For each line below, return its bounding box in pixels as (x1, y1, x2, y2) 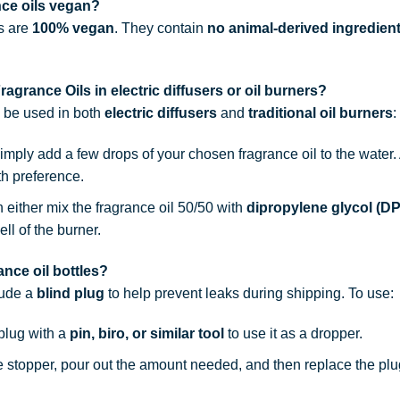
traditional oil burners (247, 105, 393, 121)
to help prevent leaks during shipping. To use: (104, 285, 394, 301)
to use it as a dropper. (223, 326, 362, 342)
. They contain (113, 20, 207, 36)
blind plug (36, 285, 104, 301)
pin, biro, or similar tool (69, 326, 224, 342)
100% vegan (31, 20, 114, 36)
